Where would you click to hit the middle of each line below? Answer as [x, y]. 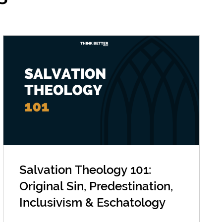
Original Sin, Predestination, [96, 186]
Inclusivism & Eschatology [93, 203]
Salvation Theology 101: [85, 170]
